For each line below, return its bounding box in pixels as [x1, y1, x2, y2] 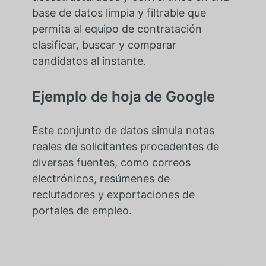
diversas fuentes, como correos [31, 156, 191, 169]
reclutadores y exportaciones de [31, 188, 195, 201]
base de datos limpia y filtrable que [31, 6, 206, 19]
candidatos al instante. [31, 54, 146, 67]
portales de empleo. [31, 204, 132, 217]
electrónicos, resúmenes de [31, 172, 170, 185]
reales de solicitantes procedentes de [31, 140, 219, 153]
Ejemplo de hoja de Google [31, 87, 215, 105]
